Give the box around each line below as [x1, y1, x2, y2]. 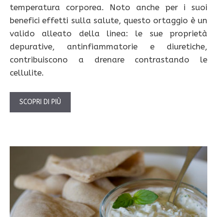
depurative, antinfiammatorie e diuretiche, [10, 42, 207, 52]
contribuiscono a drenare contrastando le [10, 55, 207, 65]
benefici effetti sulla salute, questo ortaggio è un [10, 15, 207, 26]
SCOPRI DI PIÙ [19, 97, 61, 106]
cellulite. [10, 68, 44, 78]
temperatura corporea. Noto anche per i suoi [10, 2, 207, 13]
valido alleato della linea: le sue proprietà [10, 29, 207, 39]
